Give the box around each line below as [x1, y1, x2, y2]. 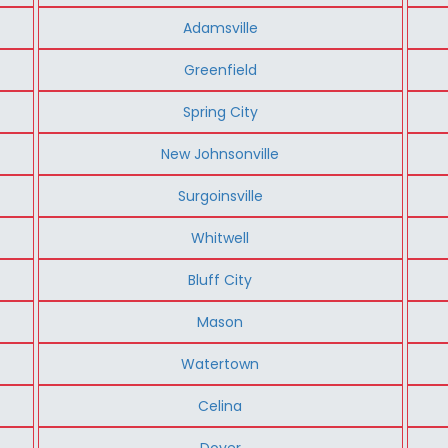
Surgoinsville [177, 185, 263, 206]
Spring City [182, 101, 258, 122]
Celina [198, 395, 243, 416]
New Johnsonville [161, 143, 280, 164]
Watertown [181, 353, 260, 374]
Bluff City [188, 269, 253, 290]
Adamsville [182, 17, 258, 38]
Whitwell [191, 227, 250, 248]
